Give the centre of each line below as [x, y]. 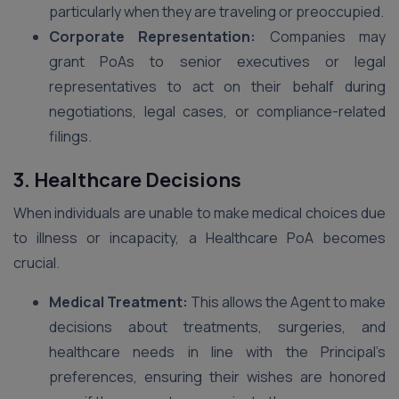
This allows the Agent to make [287, 302]
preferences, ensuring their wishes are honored [217, 377]
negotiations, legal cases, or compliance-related [217, 111]
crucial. [37, 263]
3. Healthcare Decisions [127, 180]
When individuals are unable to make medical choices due [199, 213]
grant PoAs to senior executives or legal [217, 61]
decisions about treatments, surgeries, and [217, 327]
